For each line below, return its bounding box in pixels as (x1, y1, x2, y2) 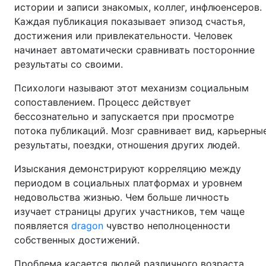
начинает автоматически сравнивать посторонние (14, 44, 255, 56)
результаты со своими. (14, 58, 123, 70)
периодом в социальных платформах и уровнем (14, 177, 242, 189)
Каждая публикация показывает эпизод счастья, (14, 15, 245, 27)
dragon (71, 220, 103, 232)
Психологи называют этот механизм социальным (14, 82, 249, 94)
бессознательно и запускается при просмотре (14, 110, 234, 122)
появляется (14, 220, 71, 232)
